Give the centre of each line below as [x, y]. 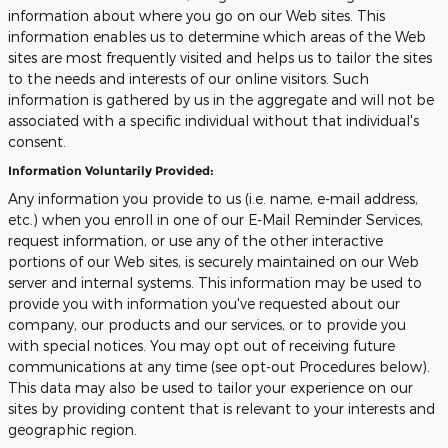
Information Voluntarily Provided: [111, 170]
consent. [37, 141]
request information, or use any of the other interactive [195, 240]
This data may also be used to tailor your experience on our [210, 387]
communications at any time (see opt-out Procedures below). [219, 366]
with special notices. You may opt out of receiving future [201, 345]
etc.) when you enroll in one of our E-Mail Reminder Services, [215, 219]
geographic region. [72, 429]
